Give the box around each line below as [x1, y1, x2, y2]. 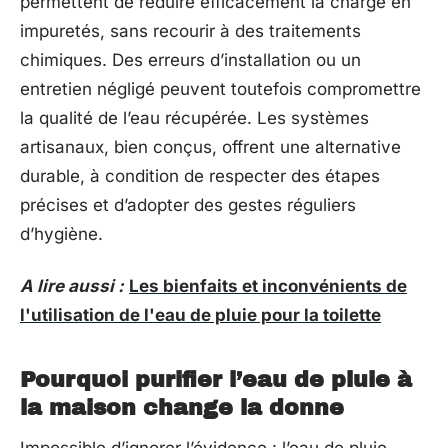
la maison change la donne [20, 395, 344, 420]
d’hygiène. [20, 224, 103, 244]
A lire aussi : [20, 275, 124, 296]
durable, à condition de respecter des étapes [20, 166, 380, 186]
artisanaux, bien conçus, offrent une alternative [20, 137, 401, 157]
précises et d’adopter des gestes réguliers [20, 195, 356, 215]
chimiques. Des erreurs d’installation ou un [20, 50, 361, 70]
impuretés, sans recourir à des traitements [20, 21, 361, 41]
